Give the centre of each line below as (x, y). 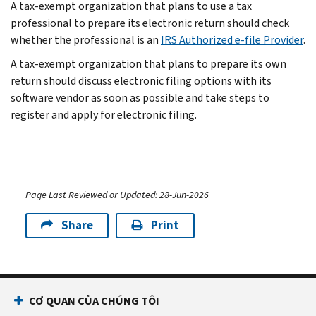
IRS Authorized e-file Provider (232, 39)
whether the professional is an (86, 39)
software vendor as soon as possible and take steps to (140, 97)
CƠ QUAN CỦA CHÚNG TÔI (94, 300)
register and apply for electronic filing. (105, 114)
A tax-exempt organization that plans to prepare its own (148, 63)
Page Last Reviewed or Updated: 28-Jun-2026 (117, 195)
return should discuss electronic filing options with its (141, 80)
